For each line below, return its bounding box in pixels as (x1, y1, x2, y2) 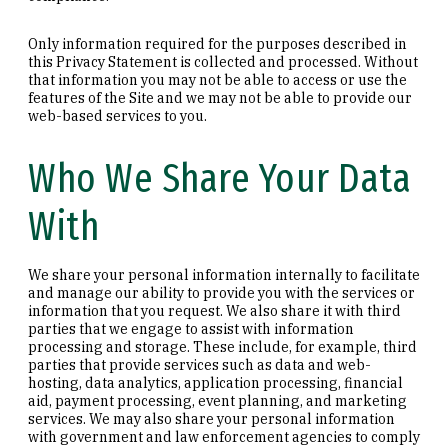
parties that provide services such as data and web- (28, 355, 371, 374)
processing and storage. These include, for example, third (28, 337, 417, 356)
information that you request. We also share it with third (28, 301, 401, 320)
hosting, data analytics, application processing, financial (28, 373, 403, 392)
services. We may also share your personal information (28, 409, 395, 428)
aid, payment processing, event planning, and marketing (28, 391, 407, 410)
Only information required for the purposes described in (28, 34, 407, 53)
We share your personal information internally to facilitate (28, 265, 420, 284)
